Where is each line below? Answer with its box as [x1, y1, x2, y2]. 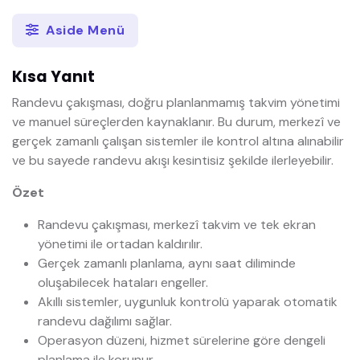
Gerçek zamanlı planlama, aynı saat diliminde [38, 255, 296, 272]
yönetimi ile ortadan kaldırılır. [38, 235, 202, 253]
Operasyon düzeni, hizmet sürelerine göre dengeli [38, 332, 325, 350]
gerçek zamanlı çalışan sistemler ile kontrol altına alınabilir [12, 133, 344, 150]
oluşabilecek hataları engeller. [38, 274, 208, 292]
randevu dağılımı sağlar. [38, 313, 172, 330]
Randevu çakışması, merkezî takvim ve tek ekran [38, 216, 316, 234]
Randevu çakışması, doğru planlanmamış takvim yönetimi [12, 94, 340, 112]
